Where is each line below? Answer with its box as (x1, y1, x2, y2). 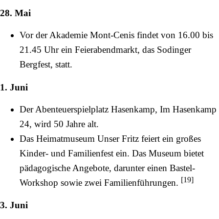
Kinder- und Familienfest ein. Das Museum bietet (20, 148, 204, 158)
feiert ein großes (139, 133, 201, 144)
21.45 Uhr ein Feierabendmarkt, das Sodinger (20, 44, 191, 55)
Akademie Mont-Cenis (49, 30, 134, 41)
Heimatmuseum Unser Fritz (36, 133, 139, 144)
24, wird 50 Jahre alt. (20, 118, 99, 129)
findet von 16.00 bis (134, 30, 213, 41)
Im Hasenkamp (160, 104, 217, 114)
